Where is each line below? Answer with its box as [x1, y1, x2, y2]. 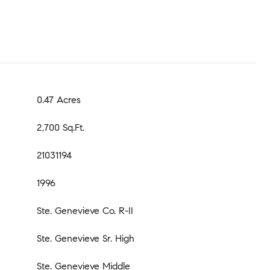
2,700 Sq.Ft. [37, 121, 84, 133]
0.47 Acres [37, 93, 81, 105]
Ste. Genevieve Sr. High [37, 232, 134, 244]
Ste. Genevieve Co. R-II [37, 204, 133, 216]
